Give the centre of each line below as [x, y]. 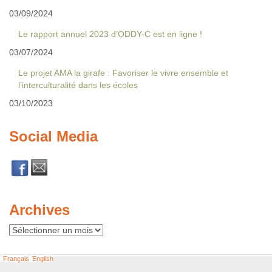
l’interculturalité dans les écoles [78, 85]
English [43, 259]
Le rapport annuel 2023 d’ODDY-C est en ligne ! [110, 34]
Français [16, 259]
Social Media [53, 136]
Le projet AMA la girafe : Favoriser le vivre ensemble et [123, 73]
